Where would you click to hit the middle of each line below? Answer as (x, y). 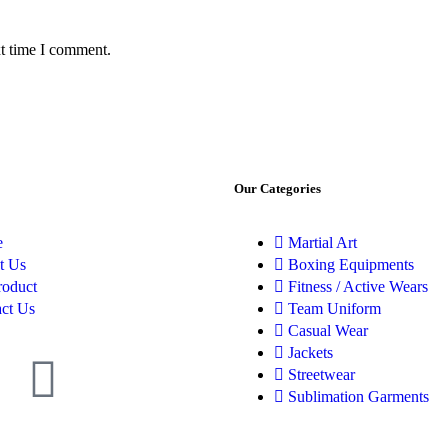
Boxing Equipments (351, 264)
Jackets (310, 352)
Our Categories (277, 188)
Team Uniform (334, 308)
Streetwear (321, 374)
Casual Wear (328, 330)
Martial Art (322, 242)
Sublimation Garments (358, 396)
